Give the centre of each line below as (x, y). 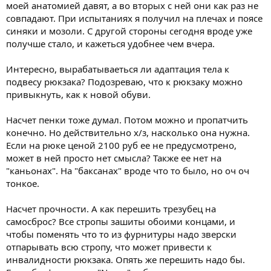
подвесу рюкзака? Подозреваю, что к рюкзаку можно (124, 81)
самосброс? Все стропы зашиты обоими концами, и (121, 221)
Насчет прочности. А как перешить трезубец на (111, 208)
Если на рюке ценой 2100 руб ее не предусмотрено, (121, 145)
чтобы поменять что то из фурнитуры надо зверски (121, 234)
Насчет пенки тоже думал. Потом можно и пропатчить (127, 119)
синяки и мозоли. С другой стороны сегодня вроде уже (129, 31)
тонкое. (23, 183)
